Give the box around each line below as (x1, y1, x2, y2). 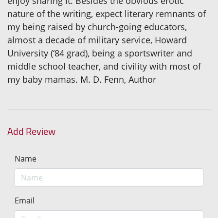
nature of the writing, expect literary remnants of (7, 8, 206, 20)
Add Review (7, 122, 55, 141)
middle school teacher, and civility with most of (7, 60, 201, 73)
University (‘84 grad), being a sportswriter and (7, 47, 192, 59)
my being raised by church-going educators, (7, 21, 187, 33)
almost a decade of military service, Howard (7, 34, 187, 46)
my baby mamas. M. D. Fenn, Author (7, 73, 156, 86)
